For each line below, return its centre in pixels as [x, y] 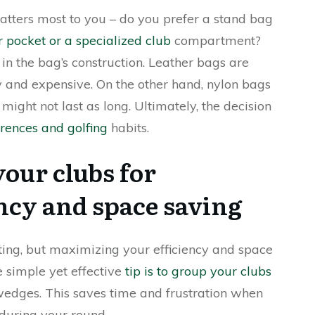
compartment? [216, 40]
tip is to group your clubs [198, 271]
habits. [128, 128]
